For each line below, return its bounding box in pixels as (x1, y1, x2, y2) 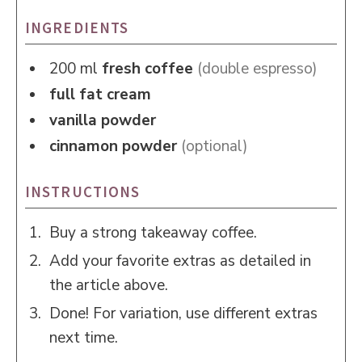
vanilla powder (49, 110, 156, 131)
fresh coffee (102, 58, 193, 79)
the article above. (49, 275, 168, 296)
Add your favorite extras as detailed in (49, 250, 311, 271)
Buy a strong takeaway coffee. (49, 222, 257, 243)
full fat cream (49, 84, 151, 105)
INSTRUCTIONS (25, 182, 141, 201)
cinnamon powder (49, 136, 177, 157)
